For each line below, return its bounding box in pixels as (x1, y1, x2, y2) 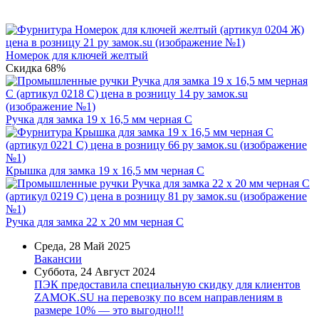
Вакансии (34, 253, 82, 266)
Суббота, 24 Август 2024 (34, 266, 155, 278)
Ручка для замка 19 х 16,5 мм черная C (6, 113, 192, 126)
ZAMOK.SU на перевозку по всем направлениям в (34, 291, 283, 304)
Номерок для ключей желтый (6, 49, 148, 62)
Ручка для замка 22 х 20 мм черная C (6, 216, 184, 229)
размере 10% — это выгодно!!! (34, 304, 184, 317)
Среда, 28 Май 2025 (34, 240, 130, 253)
